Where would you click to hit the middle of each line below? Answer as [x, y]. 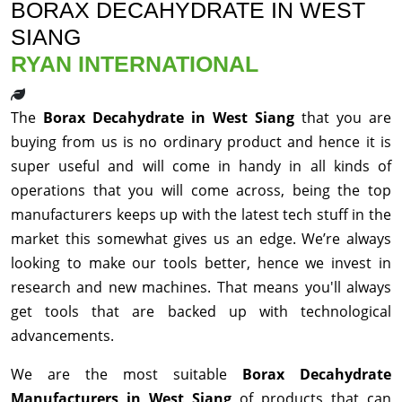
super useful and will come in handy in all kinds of [201, 166]
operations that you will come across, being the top [201, 191]
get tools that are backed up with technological [201, 312]
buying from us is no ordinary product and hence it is [201, 142]
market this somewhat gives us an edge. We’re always [201, 239]
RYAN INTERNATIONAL [135, 64]
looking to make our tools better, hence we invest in [201, 263]
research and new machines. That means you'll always [201, 288]
